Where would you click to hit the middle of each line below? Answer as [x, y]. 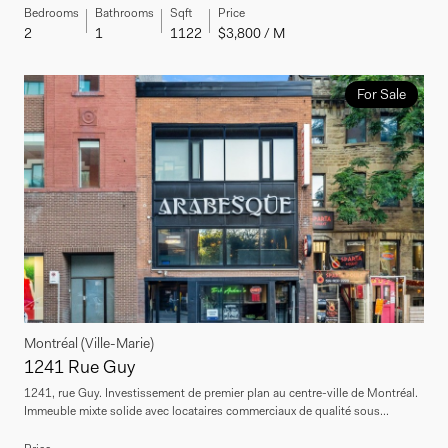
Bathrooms [124, 12]
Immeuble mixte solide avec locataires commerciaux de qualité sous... [206, 410]
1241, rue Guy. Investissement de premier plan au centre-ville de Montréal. [221, 392]
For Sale [381, 93]
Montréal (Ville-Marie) [89, 342]
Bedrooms [51, 12]
